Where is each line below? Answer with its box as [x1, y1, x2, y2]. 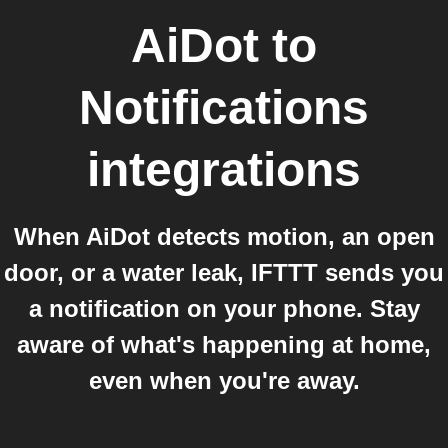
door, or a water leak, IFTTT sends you [4, 259, 444, 286]
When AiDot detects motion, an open [13, 223, 435, 250]
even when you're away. [88, 367, 360, 394]
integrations [87, 143, 361, 196]
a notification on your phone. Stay [28, 295, 420, 322]
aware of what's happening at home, [17, 331, 431, 358]
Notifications [79, 81, 369, 134]
